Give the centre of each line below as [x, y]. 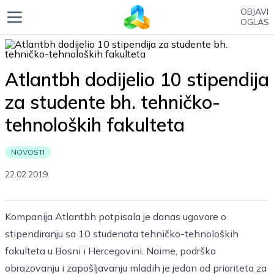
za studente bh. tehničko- [113, 102]
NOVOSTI [28, 152]
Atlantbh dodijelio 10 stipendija [137, 80]
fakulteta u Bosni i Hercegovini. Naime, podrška [110, 251]
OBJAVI [254, 12]
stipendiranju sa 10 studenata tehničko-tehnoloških [122, 234]
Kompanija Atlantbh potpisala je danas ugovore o [116, 217]
